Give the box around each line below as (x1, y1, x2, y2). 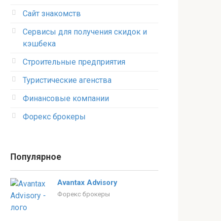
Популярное (10, 152, 61, 162)
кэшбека (23, 39, 56, 48)
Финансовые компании (23, 94, 109, 103)
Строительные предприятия (23, 57, 125, 67)
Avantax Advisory (57, 178, 117, 187)
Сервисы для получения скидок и (23, 27, 147, 37)
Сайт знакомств (23, 9, 81, 18)
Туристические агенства (23, 75, 111, 85)
